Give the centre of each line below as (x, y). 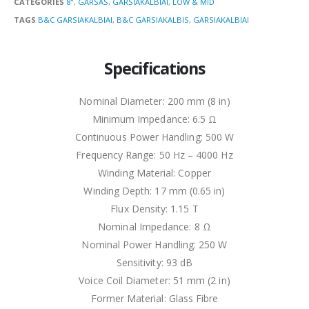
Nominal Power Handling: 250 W (154, 245)
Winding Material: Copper (154, 173)
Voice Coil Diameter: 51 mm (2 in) (154, 281)
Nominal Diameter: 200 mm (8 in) (154, 101)
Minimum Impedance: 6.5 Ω (154, 119)
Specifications (154, 69)
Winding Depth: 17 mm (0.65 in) (154, 191)
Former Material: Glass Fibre (154, 299)
